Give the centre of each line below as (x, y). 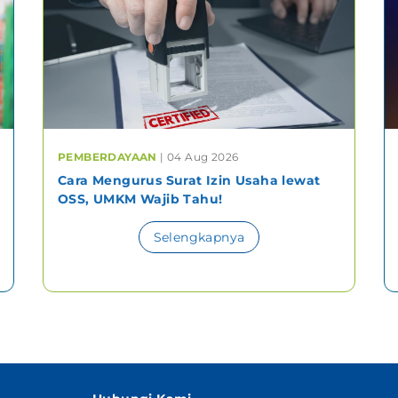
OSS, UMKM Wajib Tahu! (140, 199)
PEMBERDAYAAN (109, 156)
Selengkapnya (199, 237)
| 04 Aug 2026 (199, 156)
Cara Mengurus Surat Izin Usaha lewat (189, 180)
